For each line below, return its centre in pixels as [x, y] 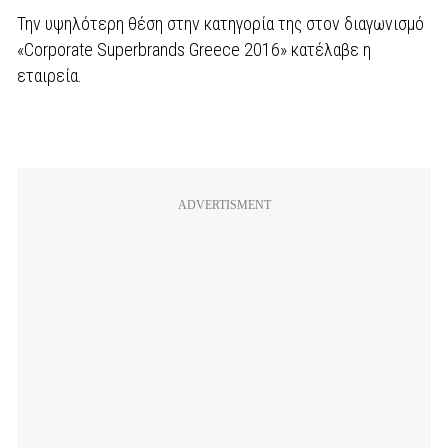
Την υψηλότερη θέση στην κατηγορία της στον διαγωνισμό [220, 23]
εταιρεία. [49, 75]
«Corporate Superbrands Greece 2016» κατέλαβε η [194, 49]
